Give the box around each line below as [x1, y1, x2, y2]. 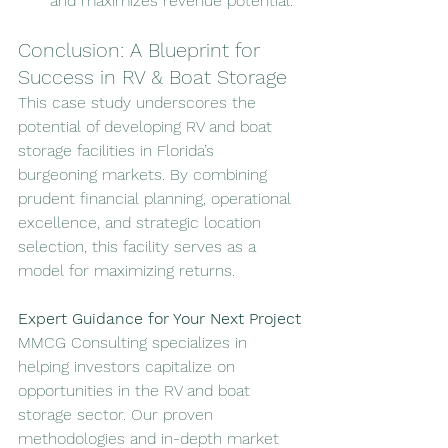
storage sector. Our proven [18, 405, 218, 425]
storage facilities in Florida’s [18, 141, 219, 161]
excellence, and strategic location [18, 213, 266, 233]
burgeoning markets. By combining [18, 165, 272, 185]
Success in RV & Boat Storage [18, 65, 287, 90]
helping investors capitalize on [18, 357, 240, 377]
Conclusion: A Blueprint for [18, 38, 266, 63]
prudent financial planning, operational [18, 189, 296, 209]
